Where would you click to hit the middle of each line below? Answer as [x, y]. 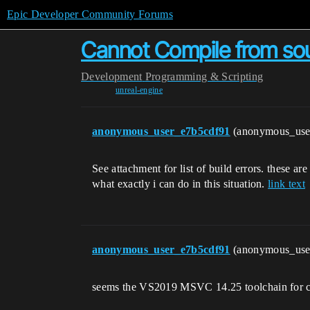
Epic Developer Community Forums [90, 14]
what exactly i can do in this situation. [180, 184]
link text [287, 184]
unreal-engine [139, 90]
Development [112, 76]
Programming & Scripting [204, 76]
